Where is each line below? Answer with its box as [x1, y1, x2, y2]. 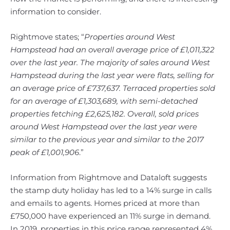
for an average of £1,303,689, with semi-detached [10, 96, 198, 106]
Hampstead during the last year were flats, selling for [10, 70, 214, 80]
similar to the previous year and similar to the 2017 [10, 135, 204, 144]
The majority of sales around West [80, 57, 210, 67]
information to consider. [10, 7, 101, 16]
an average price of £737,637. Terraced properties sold [10, 83, 215, 93]
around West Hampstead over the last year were [10, 122, 197, 131]
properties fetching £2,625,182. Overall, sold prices [10, 109, 199, 119]
